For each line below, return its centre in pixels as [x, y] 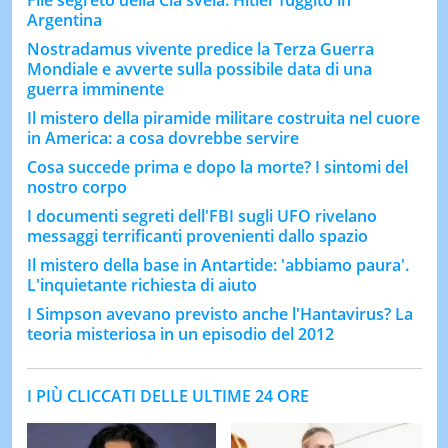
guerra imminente [95, 88]
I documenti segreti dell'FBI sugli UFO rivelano [201, 215]
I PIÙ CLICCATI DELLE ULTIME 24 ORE [167, 395]
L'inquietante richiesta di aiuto [141, 284]
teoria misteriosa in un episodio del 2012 [180, 333]
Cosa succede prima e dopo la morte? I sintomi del [217, 166]
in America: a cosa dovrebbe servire [162, 137]
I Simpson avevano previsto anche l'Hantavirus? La [219, 313]
